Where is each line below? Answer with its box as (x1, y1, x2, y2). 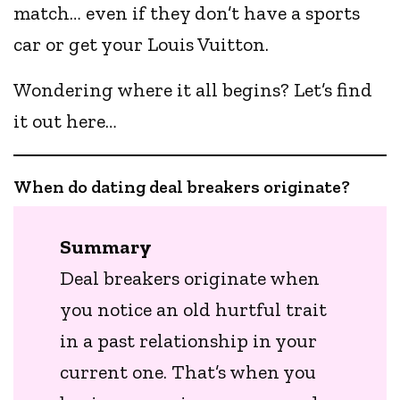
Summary (60, 234, 153, 259)
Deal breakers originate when (60, 265, 321, 290)
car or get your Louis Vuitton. (13, 32, 270, 57)
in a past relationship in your (60, 328, 318, 353)
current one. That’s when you (60, 359, 317, 384)
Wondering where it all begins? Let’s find (13, 78, 373, 103)
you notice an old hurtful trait (60, 296, 328, 321)
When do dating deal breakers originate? (13, 176, 350, 198)
